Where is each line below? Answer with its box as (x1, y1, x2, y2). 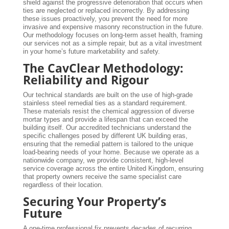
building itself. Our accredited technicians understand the (22, 123, 191, 131)
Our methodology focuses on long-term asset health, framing (22, 31, 202, 39)
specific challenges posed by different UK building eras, (22, 131, 188, 140)
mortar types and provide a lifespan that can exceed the (22, 115, 188, 123)
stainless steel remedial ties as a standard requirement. (22, 99, 187, 107)
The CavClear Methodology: (22, 59, 184, 76)
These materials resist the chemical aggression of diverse (22, 107, 194, 115)
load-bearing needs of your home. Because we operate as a (22, 148, 199, 156)
